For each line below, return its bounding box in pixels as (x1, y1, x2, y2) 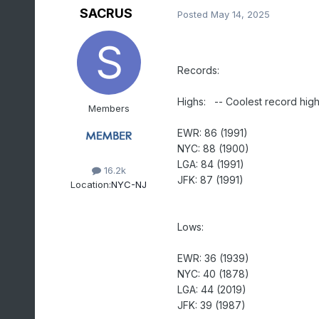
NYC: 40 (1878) (177, 268, 249, 281)
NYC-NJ (111, 178, 147, 190)
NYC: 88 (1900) (177, 142, 249, 155)
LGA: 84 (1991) (177, 158, 244, 171)
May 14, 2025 (210, 8, 270, 20)
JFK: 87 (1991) (177, 174, 244, 187)
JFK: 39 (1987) (177, 299, 246, 312)
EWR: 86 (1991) (177, 127, 251, 140)
